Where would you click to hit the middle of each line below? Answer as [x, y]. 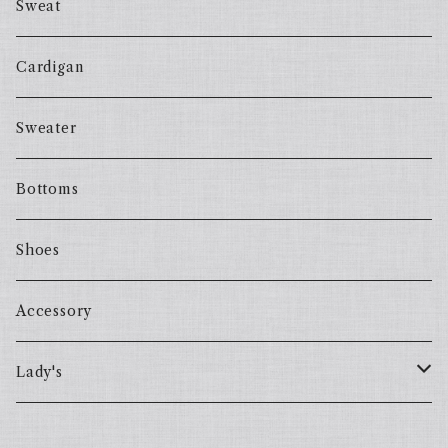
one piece [53, 431]
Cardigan [50, 66]
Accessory [54, 310]
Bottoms [47, 188]
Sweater [46, 127]
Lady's [39, 371]
